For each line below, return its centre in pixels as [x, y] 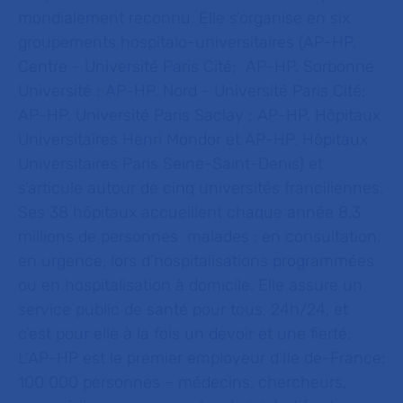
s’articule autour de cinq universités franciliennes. [201, 188]
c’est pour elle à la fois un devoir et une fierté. [184, 334]
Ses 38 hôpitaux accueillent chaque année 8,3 [189, 212]
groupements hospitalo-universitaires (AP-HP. [187, 42]
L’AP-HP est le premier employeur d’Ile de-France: [201, 358]
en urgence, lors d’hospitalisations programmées [196, 261]
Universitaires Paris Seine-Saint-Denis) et [170, 164]
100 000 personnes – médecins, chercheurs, [182, 382]
